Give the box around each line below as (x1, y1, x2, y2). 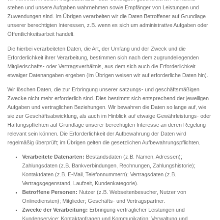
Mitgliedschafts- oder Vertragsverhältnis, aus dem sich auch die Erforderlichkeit (7, 63, 195, 69)
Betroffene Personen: (22, 189, 78, 195)
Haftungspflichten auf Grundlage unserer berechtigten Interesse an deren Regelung (7, 121, 206, 128)
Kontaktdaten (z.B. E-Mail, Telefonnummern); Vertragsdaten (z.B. (22, 171, 176, 177)
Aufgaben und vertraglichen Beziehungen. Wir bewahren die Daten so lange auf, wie (7, 104, 206, 110)
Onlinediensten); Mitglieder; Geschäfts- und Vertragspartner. (22, 198, 165, 204)
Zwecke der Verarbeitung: (22, 207, 88, 213)
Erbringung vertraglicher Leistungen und (88, 207, 185, 213)
